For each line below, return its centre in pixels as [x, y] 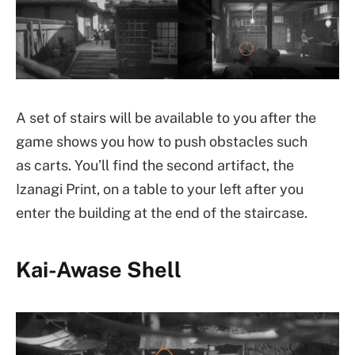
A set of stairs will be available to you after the [166, 117]
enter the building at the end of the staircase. [162, 212]
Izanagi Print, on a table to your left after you [160, 189]
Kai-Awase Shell [99, 269]
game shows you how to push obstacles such [162, 141]
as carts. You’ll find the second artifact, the [155, 165]
